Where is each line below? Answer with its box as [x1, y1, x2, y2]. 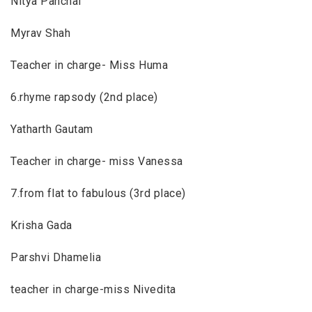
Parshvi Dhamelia [10, 250, 102, 264]
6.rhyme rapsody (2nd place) [10, 90, 158, 104]
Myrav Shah [10, 26, 71, 40]
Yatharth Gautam [10, 122, 93, 136]
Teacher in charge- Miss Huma [10, 58, 169, 72]
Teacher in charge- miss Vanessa [10, 154, 183, 168]
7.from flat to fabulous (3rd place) [10, 186, 186, 200]
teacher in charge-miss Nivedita [10, 282, 176, 296]
